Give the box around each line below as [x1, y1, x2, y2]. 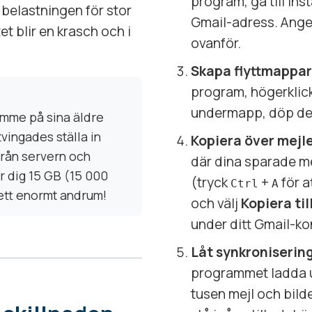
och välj [191, 194, 241, 212]
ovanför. [191, 33, 241, 52]
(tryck [191, 173, 231, 192]
